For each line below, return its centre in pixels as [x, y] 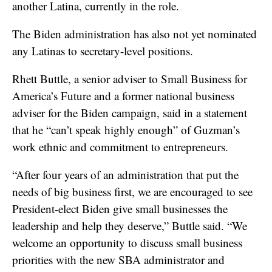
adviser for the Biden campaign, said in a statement [130, 112]
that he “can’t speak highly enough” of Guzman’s [126, 129]
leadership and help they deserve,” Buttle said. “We [130, 225]
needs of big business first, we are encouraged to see [132, 191]
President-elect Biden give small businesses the [120, 208]
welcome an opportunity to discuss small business [127, 242]
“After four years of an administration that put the [125, 174]
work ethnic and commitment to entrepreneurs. [122, 146]
